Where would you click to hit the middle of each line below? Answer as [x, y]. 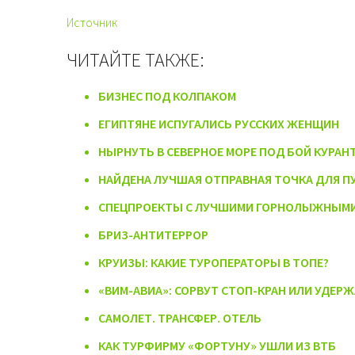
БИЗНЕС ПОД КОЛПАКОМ [167, 95]
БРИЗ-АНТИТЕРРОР [153, 234]
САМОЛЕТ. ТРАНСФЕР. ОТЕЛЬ [180, 317]
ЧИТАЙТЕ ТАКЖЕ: [136, 59]
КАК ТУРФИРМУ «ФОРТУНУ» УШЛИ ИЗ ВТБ [217, 345]
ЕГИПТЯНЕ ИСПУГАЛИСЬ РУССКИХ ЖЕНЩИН [219, 123]
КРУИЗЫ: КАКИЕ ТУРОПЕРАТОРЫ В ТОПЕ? [214, 262]
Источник [92, 22]
